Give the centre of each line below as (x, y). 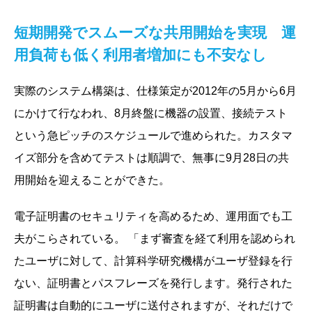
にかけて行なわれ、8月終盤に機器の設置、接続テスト (151, 113)
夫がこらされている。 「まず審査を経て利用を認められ (155, 238)
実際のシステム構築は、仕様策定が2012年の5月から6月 (155, 91)
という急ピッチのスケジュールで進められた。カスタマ (153, 135)
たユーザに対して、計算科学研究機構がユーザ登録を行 (153, 260)
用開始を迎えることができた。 (92, 180)
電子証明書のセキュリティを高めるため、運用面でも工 (153, 216)
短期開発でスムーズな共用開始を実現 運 (155, 32)
